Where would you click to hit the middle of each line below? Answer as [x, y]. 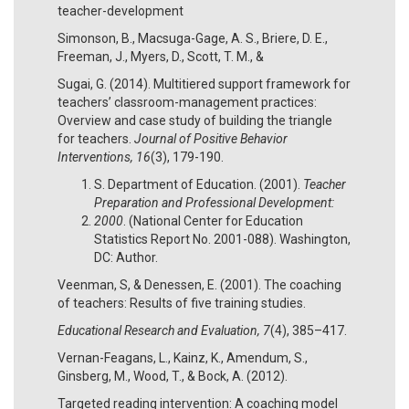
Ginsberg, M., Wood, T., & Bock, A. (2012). [173, 376]
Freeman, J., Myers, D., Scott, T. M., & [161, 56]
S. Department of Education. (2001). [199, 184]
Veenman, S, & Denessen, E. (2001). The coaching [199, 284]
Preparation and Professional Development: [214, 202]
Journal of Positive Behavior [211, 138]
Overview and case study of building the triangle [195, 120]
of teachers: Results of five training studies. [182, 303]
